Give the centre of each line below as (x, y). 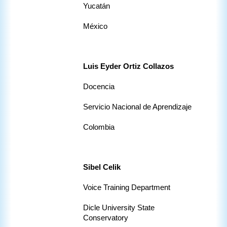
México (95, 27)
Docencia (99, 87)
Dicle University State (119, 208)
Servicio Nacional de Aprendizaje (137, 107)
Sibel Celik (102, 167)
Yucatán (97, 6)
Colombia (99, 127)
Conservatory (107, 218)
